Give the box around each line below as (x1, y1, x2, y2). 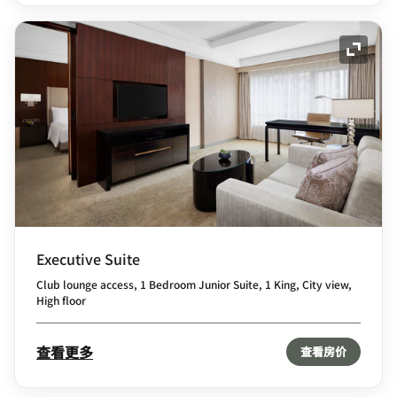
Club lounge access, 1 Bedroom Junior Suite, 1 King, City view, (36, 276, 352, 292)
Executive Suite (36, 248, 140, 270)
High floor (36, 292, 86, 308)
